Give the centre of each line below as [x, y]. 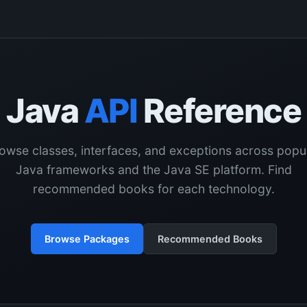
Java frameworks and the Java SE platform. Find [153, 170]
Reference [219, 111]
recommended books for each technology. [153, 189]
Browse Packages [87, 239]
